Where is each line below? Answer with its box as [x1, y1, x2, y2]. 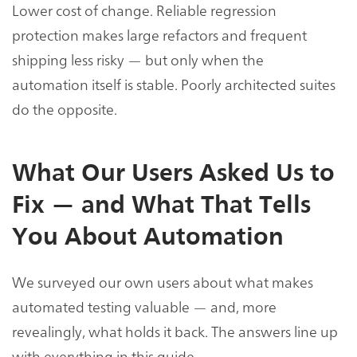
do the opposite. [12, 99, 117, 120]
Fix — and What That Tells [12, 190, 311, 220]
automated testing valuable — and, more [12, 296, 277, 316]
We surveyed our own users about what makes [12, 271, 313, 292]
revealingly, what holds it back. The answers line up [12, 320, 338, 341]
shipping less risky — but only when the [12, 49, 264, 70]
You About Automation [12, 222, 284, 252]
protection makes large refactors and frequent [12, 25, 307, 45]
